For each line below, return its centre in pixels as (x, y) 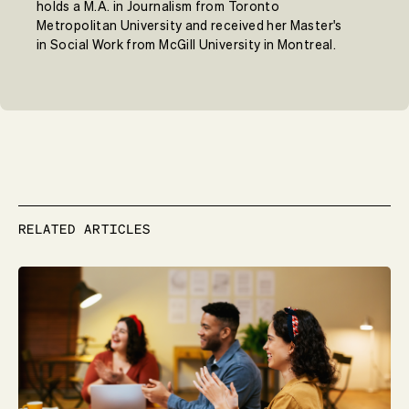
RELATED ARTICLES (84, 229)
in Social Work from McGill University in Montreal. (186, 45)
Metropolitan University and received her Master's (189, 26)
